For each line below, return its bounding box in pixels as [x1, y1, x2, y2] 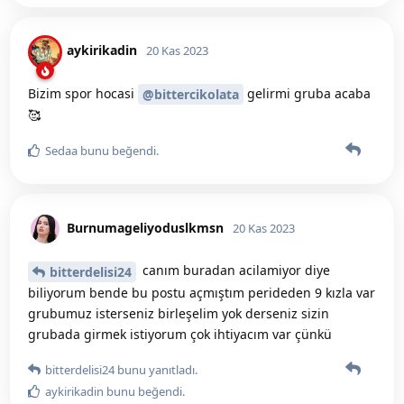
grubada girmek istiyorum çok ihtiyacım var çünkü [28, 326, 332, 344]
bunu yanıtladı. [115, 362, 197, 379]
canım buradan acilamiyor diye [139, 262, 330, 280]
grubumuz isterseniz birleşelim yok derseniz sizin [28, 305, 329, 323]
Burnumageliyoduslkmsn [67, 219, 224, 237]
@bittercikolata [142, 86, 239, 104]
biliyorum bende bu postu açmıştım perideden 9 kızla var [28, 284, 375, 302]
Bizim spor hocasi [28, 84, 138, 102]
